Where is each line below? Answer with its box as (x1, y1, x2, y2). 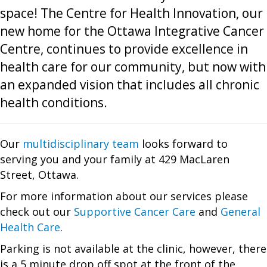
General (221, 204, 260, 219)
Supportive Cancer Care (74, 204, 195, 219)
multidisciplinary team (23, 136, 139, 151)
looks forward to (139, 136, 228, 151)
